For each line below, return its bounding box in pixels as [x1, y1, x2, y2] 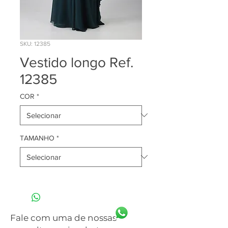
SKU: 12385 [20, 40, 50, 47]
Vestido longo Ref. [20, 54, 133, 70]
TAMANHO [20, 133, 54, 142]
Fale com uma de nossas [10, 212, 117, 223]
